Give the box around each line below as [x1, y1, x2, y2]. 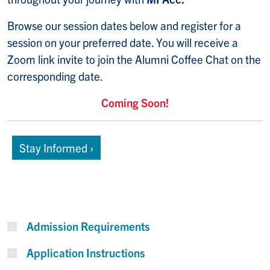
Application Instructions [27, 245, 145, 260]
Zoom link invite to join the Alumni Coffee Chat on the [7, 52, 261, 67]
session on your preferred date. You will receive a [7, 35, 238, 50]
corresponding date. [7, 69, 103, 84]
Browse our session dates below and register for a [7, 18, 241, 33]
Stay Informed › [19, 140, 93, 155]
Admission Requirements [27, 219, 150, 234]
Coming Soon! [101, 95, 169, 110]
